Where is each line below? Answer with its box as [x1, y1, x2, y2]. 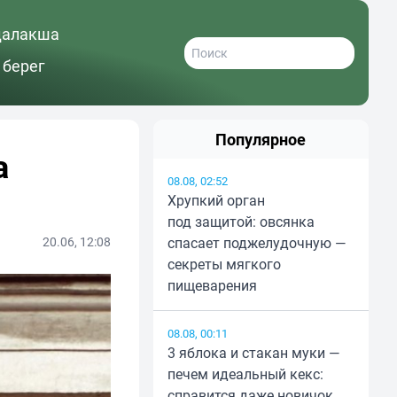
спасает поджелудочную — [167, 233, 346, 253]
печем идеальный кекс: [167, 364, 323, 385]
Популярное [215, 128, 307, 151]
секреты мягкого [167, 254, 281, 275]
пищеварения [167, 276, 257, 296]
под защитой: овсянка [167, 212, 315, 232]
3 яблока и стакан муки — [167, 343, 340, 363]
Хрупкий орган [167, 191, 265, 211]
